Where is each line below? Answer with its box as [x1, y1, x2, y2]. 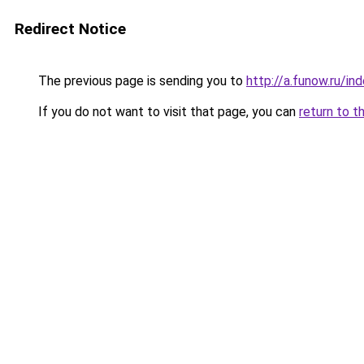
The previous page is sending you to [35, 73, 246, 89]
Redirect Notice [15, 19, 126, 38]
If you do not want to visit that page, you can [35, 104, 299, 119]
